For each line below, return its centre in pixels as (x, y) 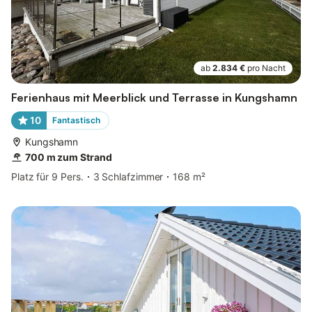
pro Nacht (266, 68)
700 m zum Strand (69, 157)
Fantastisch (76, 120)
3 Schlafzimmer (128, 177)
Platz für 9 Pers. (47, 177)
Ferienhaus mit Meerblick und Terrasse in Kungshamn (154, 98)
